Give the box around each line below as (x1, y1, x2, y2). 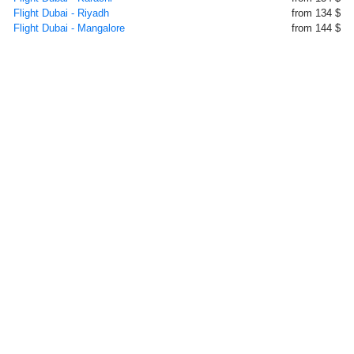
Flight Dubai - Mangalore (13, 22, 125, 34)
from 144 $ (292, 22, 341, 34)
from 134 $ (292, 7, 341, 19)
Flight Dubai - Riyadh (13, 7, 109, 19)
